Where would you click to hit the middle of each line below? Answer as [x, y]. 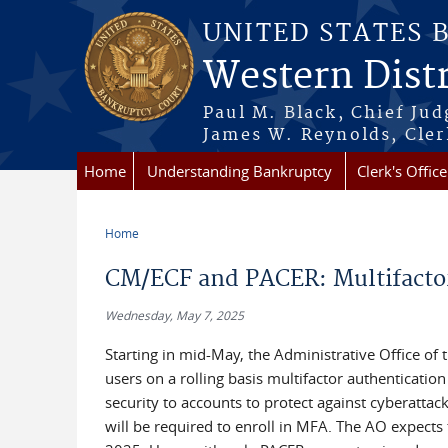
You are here [160, 248]
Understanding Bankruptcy [239, 171]
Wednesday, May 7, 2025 [174, 315]
